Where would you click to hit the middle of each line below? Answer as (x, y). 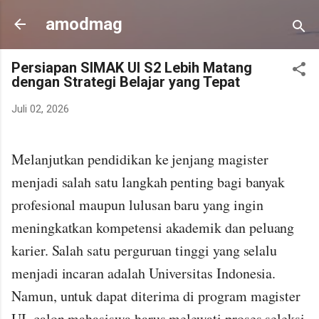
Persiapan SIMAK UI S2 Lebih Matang (132, 68)
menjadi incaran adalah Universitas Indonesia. (144, 273)
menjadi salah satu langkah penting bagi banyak (148, 182)
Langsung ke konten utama (159, 18)
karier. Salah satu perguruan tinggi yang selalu (145, 250)
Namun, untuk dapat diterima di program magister (156, 296)
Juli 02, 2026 (40, 109)
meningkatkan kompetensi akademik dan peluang (153, 227)
